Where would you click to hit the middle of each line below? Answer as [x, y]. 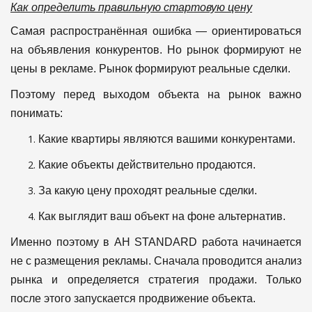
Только [284, 280]
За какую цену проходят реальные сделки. [148, 191]
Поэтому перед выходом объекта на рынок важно [156, 95]
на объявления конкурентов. [89, 50]
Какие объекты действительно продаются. [147, 165]
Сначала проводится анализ [228, 261]
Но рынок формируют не [234, 50]
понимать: [37, 114]
